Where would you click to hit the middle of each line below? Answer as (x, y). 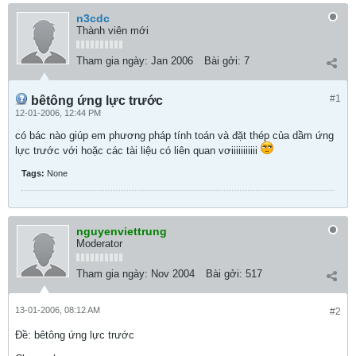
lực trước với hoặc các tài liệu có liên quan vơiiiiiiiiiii (138, 151)
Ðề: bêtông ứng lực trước (75, 335)
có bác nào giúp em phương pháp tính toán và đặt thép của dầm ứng (174, 135)
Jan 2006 (172, 61)
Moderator (99, 244)
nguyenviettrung (122, 231)
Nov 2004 (173, 274)
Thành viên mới (112, 31)
